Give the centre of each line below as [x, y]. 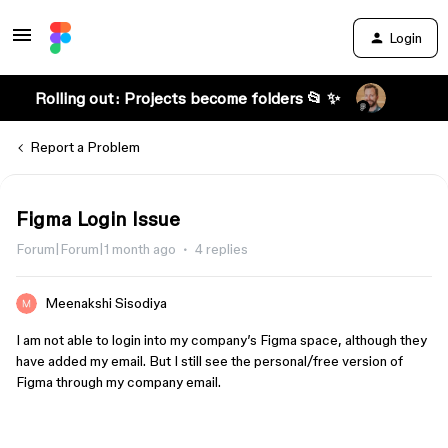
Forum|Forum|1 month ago [96, 249]
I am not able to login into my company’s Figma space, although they [221, 340]
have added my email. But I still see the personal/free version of [209, 361]
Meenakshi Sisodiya [106, 303]
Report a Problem [85, 147]
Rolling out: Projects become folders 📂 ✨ [187, 98]
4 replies [221, 249]
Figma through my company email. [118, 382]
